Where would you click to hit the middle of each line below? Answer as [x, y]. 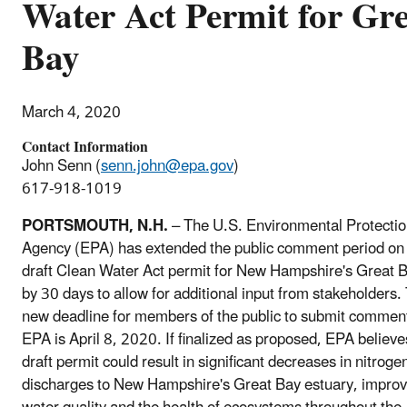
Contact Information [85, 147]
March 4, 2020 [71, 112]
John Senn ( [61, 166]
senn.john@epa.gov [167, 166]
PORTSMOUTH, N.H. [95, 226]
